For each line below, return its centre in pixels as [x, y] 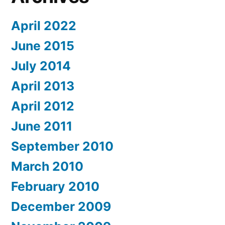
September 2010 [62, 146]
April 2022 [44, 25]
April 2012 [43, 106]
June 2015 [43, 45]
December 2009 [61, 206]
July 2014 [41, 66]
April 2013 [43, 86]
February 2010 [55, 186]
